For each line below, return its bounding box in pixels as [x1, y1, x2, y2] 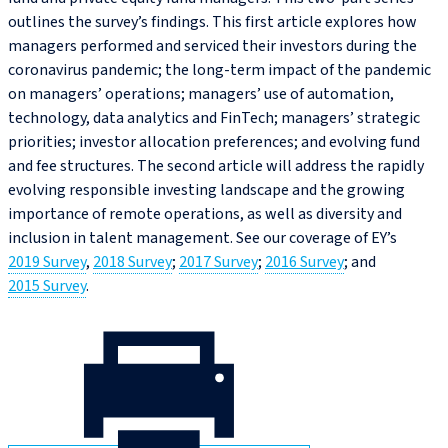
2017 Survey [179, 251, 258, 274]
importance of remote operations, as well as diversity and [8, 203, 402, 226]
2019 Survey [8, 251, 86, 274]
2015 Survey [8, 275, 86, 298]
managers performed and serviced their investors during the [8, 35, 417, 58]
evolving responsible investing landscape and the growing [8, 179, 405, 202]
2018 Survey [93, 251, 172, 274]
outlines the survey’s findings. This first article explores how [8, 11, 417, 34]
